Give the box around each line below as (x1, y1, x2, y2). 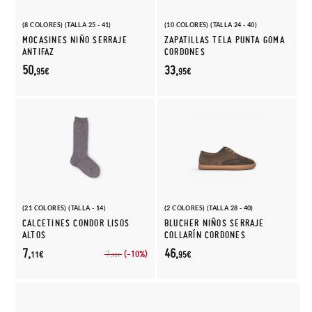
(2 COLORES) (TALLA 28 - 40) (164, 204, 253, 212)
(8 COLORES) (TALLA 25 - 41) (22, 21, 111, 29)
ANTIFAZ (22, 46, 55, 58)
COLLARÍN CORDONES (164, 229, 246, 241)
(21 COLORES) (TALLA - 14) (22, 204, 106, 212)
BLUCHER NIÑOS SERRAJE (164, 217, 265, 229)
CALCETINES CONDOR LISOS (22, 217, 130, 229)
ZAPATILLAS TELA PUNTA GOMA (164, 34, 285, 46)
